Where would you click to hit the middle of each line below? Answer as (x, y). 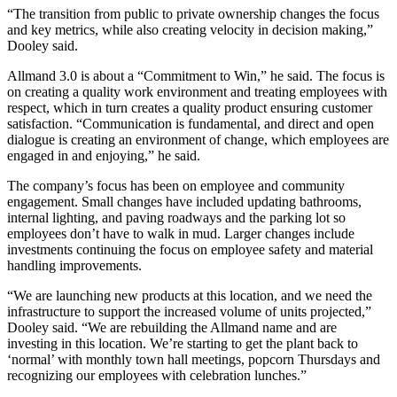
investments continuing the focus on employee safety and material (190, 249)
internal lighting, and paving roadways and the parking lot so (176, 217)
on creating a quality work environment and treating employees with (197, 91)
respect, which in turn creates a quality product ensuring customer (190, 107)
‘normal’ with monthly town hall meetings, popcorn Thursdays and (194, 359)
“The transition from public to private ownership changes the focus (193, 13)
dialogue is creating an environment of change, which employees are (198, 139)
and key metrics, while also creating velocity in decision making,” (190, 29)
